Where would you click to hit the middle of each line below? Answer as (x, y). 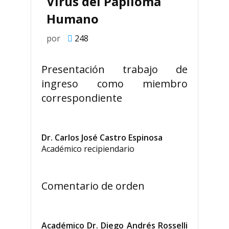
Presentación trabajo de (114, 69)
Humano (72, 19)
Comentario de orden (93, 186)
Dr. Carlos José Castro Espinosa (102, 138)
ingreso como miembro (114, 84)
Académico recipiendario (88, 149)
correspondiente (82, 98)
